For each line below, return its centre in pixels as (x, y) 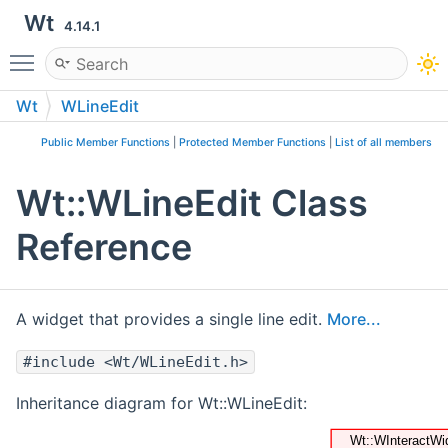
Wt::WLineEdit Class (192, 203)
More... (354, 319)
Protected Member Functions (252, 142)
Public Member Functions (105, 142)
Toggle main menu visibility (147, 54)
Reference (104, 247)
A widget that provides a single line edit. (171, 319)
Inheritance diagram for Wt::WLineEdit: (161, 403)
